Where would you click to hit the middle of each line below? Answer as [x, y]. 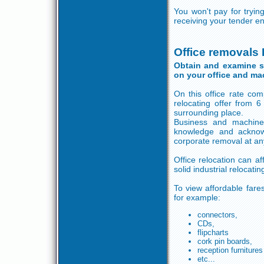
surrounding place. [209, 113]
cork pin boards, [225, 241]
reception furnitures [230, 250]
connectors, [217, 215]
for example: [197, 197]
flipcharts [213, 232]
